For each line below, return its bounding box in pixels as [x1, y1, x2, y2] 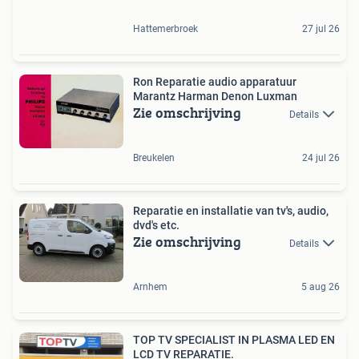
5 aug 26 [301, 281, 340, 293]
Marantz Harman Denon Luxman [133, 89, 297, 103]
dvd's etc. [133, 219, 179, 232]
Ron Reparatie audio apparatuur [133, 75, 296, 88]
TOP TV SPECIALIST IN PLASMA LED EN [133, 333, 335, 347]
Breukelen [133, 152, 175, 164]
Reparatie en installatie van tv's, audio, [133, 204, 329, 218]
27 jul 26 [302, 22, 340, 34]
